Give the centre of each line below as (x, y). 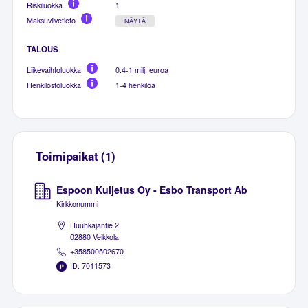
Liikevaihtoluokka (54, 70)
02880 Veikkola (95, 236)
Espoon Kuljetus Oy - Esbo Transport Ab (152, 189)
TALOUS (43, 49)
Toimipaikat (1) (76, 156)
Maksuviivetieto (52, 20)
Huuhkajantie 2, (96, 225)
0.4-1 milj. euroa (142, 70)
